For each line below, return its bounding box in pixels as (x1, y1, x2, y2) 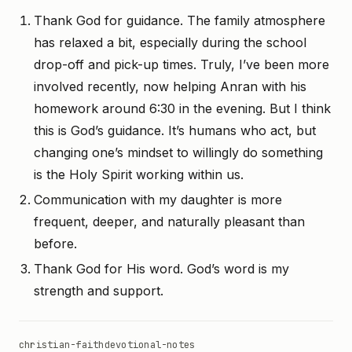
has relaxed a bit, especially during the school (33, 35, 306, 50)
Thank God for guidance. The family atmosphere (33, 13, 325, 28)
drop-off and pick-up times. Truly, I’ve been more (33, 57, 329, 72)
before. (33, 236, 77, 251)
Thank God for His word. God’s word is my (33, 261, 289, 277)
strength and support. (33, 283, 163, 299)
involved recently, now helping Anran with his (33, 79, 306, 94)
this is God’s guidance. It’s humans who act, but (33, 123, 316, 138)
